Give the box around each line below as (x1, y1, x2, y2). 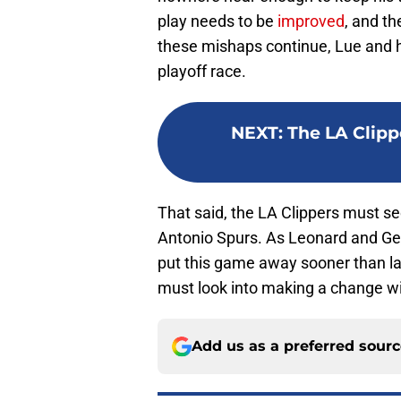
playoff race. (158, 62, 246, 81)
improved (277, 12, 345, 31)
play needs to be (158, 12, 277, 31)
